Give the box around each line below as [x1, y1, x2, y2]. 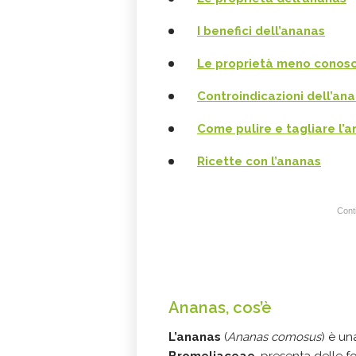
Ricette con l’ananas [197, 154, 321, 169]
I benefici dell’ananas [197, 24, 325, 39]
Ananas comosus [227, 330, 321, 345]
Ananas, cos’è [168, 298, 272, 318]
